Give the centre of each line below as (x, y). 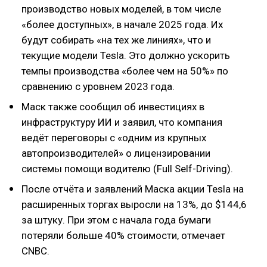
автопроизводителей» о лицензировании (116, 153)
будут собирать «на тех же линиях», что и (116, 40)
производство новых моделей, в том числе (121, 9)
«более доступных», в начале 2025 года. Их (122, 24)
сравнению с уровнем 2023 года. (98, 86)
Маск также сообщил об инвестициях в (113, 107)
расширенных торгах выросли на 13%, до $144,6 (134, 204)
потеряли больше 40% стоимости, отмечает (123, 235)
